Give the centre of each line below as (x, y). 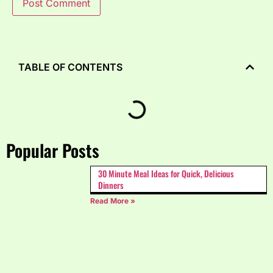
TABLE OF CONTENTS (70, 67)
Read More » (113, 200)
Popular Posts (53, 150)
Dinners (111, 185)
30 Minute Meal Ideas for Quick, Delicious (166, 173)
